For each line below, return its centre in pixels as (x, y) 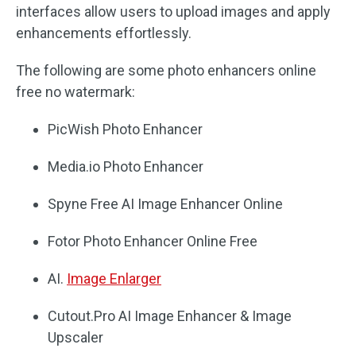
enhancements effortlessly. (104, 33)
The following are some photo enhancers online (166, 70)
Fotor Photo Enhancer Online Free (153, 241)
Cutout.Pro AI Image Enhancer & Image (170, 316)
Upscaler (75, 337)
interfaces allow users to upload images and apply (173, 12)
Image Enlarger (114, 279)
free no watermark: (75, 92)
